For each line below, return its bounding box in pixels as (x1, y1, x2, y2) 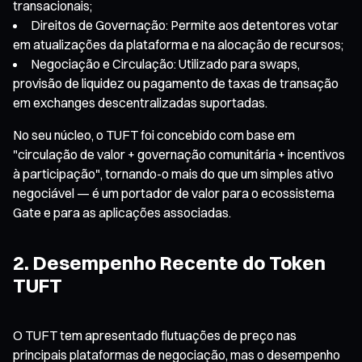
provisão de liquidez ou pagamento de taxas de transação (13, 74, 339, 91)
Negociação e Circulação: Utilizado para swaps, (31, 55, 300, 72)
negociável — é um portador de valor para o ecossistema (13, 184, 335, 201)
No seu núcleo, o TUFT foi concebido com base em (13, 126, 295, 143)
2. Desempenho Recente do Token (13, 250, 326, 275)
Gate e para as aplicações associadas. (13, 204, 231, 221)
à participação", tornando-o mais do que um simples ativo (13, 165, 334, 182)
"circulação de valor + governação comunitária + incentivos (13, 145, 345, 162)
